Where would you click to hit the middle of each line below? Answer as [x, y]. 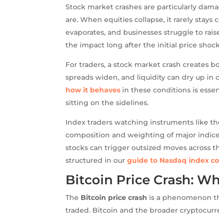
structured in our [97, 160]
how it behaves [93, 90]
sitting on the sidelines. [107, 102]
